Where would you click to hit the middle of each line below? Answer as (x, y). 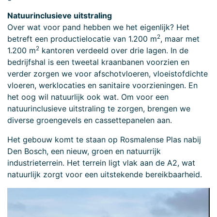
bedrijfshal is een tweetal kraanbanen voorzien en (98, 62)
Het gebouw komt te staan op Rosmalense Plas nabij (104, 140)
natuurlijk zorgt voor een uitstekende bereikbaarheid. (105, 175)
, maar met (180, 39)
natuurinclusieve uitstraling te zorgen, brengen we (99, 109)
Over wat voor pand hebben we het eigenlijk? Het (98, 27)
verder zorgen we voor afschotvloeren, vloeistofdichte (108, 74)
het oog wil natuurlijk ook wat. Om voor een (88, 97)
